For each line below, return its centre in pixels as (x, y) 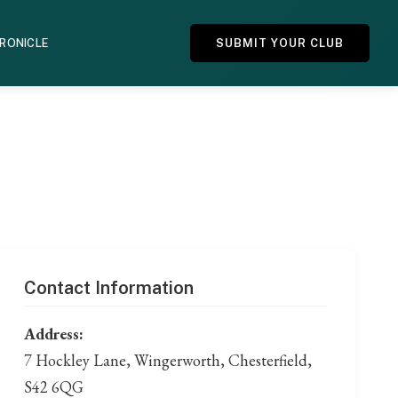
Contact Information (108, 288)
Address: (53, 334)
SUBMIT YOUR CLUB (279, 44)
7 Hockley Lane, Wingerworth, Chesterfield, (167, 361)
